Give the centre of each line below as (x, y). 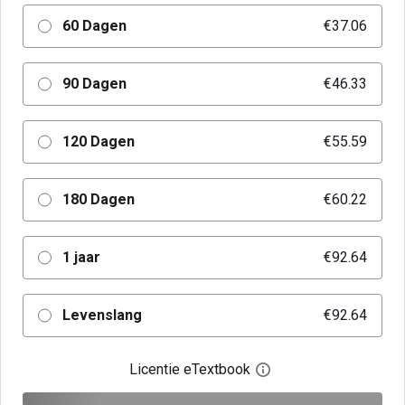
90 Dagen (94, 84)
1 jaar (81, 257)
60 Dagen (94, 26)
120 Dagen (98, 141)
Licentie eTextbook (190, 369)
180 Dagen (98, 199)
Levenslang (102, 315)
